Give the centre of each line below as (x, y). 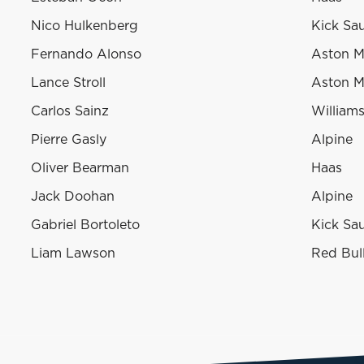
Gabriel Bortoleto (85, 225)
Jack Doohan (73, 197)
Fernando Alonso (86, 55)
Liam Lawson (73, 254)
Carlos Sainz (70, 112)
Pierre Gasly (69, 140)
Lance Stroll (68, 83)
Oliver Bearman (80, 169)
